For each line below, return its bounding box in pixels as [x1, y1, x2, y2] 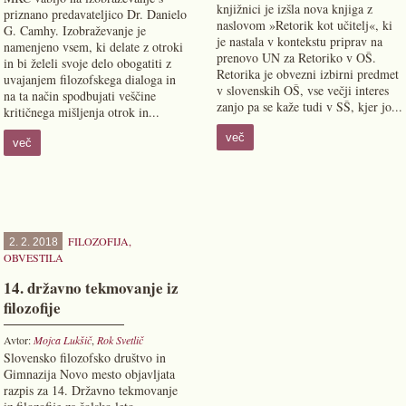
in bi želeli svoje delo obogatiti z [4, 54, 171, 72]
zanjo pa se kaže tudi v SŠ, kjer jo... [216, 98, 402, 115]
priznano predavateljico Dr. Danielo [4, 5, 187, 23]
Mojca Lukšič [34, 333, 92, 347]
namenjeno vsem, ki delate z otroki [4, 38, 183, 55]
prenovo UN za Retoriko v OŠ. [216, 49, 376, 66]
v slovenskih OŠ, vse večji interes [216, 82, 389, 99]
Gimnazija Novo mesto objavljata [4, 365, 175, 382]
